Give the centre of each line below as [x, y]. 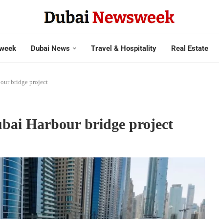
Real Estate [189, 48]
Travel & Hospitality [123, 48]
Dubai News [50, 48]
